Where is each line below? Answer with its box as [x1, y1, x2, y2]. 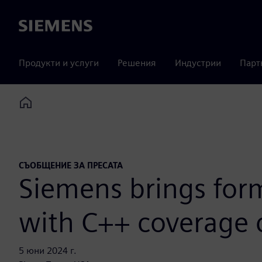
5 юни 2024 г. [19, 245, 77, 257]
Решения [118, 57, 156, 68]
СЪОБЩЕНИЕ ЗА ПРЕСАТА [19, 160, 123, 171]
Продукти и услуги [19, 57, 99, 68]
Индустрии [175, 57, 221, 68]
